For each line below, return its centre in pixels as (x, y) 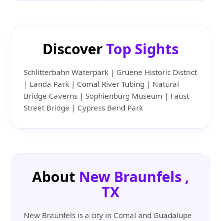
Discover (74, 49)
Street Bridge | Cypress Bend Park (84, 108)
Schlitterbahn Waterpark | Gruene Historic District (110, 72)
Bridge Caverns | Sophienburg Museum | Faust (107, 96)
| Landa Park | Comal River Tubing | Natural (102, 84)
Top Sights (142, 49)
